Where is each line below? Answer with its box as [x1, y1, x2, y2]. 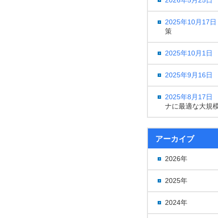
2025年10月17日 [165, 18, 217, 26]
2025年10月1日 [165, 49, 213, 57]
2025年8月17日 [165, 92, 213, 101]
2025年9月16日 [165, 71, 213, 79]
